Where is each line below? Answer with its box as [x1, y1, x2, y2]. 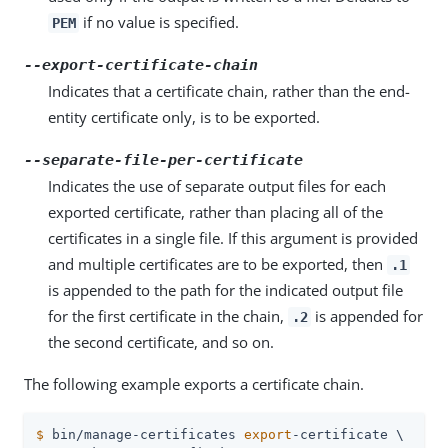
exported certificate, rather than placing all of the [48, 202, 383, 222]
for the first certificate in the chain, [48, 306, 288, 326]
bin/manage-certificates [44, 427, 244, 442]
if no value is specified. [79, 12, 240, 32]
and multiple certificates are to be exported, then [48, 254, 387, 274]
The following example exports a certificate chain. [24, 374, 364, 394]
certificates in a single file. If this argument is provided [48, 228, 418, 248]
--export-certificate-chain [24, 56, 258, 74]
